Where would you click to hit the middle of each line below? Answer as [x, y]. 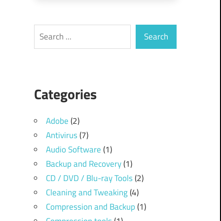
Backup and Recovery [83, 164]
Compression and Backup [90, 207]
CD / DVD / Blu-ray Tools [89, 178]
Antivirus [61, 135]
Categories [65, 94]
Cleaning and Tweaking [87, 193]
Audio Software [73, 150]
